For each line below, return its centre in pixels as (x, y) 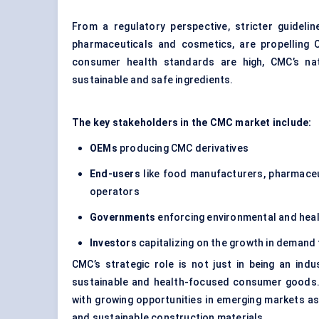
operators (115, 192)
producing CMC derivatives (183, 148)
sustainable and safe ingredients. (153, 80)
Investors (113, 243)
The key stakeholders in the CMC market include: (192, 123)
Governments (123, 218)
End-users (115, 174)
